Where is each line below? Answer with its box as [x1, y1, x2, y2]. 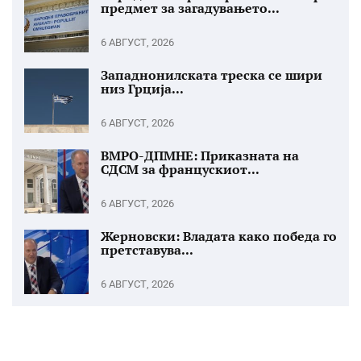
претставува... [101, 240, 193, 259]
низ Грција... [101, 79, 184, 98]
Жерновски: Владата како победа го [101, 226, 337, 245]
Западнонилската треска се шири [101, 65, 322, 84]
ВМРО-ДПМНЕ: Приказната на [101, 146, 299, 164]
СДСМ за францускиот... [101, 160, 259, 178]
